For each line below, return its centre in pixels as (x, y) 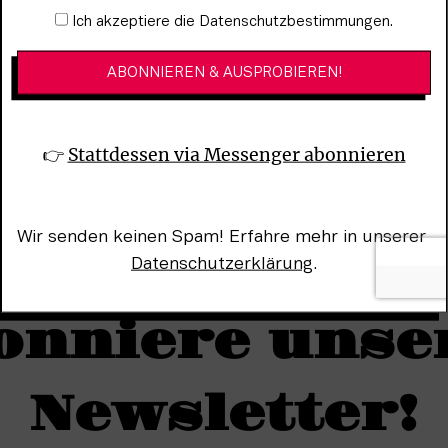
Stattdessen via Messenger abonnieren (236, 154)
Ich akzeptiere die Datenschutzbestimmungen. (232, 21)
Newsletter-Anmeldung (113, 22)
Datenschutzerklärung (222, 263)
